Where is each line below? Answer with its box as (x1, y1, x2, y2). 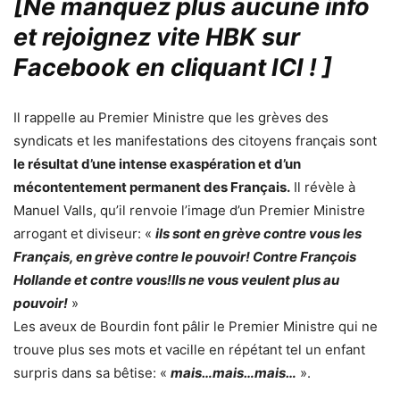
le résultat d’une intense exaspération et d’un (13, 154, 301, 172)
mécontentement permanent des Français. (13, 178, 290, 196)
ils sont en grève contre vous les (155, 224, 362, 242)
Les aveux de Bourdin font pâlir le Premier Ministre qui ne (13, 317, 378, 335)
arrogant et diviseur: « (13, 224, 152, 242)
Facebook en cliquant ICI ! (13, 52, 317, 82)
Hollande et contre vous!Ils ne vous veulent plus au (13, 271, 339, 288)
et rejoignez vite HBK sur (13, 21, 300, 52)
